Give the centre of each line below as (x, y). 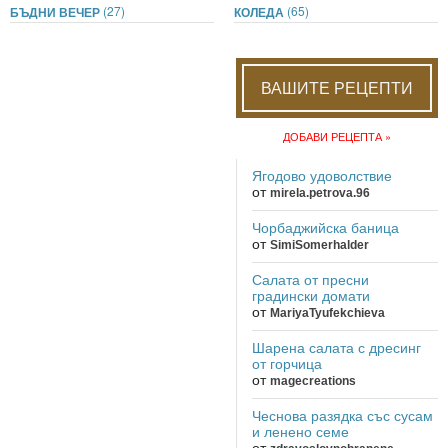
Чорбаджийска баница (325, 227)
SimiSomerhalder (319, 244)
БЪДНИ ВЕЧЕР (56, 11)
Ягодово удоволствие (322, 175)
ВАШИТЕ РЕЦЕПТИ (337, 87)
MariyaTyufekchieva (327, 312)
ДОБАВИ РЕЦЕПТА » (337, 135)
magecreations (313, 380)
